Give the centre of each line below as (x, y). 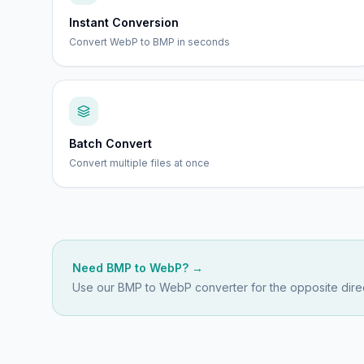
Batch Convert (110, 143)
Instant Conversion (124, 22)
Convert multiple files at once (139, 163)
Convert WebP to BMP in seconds (149, 42)
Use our (95, 287)
